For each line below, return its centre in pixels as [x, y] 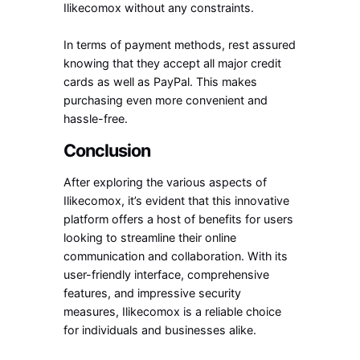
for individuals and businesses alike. [160, 329]
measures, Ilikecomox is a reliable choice [173, 311]
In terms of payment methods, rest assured [180, 44]
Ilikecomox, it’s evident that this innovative [177, 200]
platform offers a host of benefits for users [179, 219]
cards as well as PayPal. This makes [161, 81]
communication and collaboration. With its [176, 256]
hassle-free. [96, 118]
